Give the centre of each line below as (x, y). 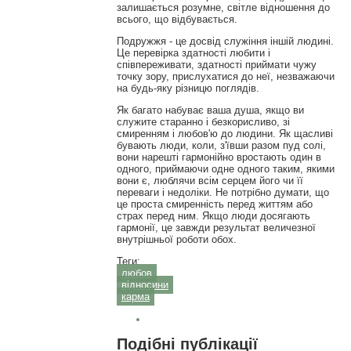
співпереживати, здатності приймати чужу (216, 65)
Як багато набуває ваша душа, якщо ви (210, 110)
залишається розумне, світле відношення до (223, 8)
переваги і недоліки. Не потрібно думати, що (223, 193)
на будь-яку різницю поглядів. (188, 89)
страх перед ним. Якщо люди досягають (213, 216)
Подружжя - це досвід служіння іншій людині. (225, 42)
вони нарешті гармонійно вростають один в (219, 157)
